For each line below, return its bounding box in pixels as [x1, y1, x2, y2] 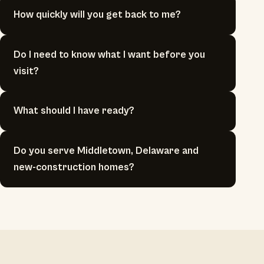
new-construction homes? [14, 161, 135, 174]
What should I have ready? [14, 105, 135, 117]
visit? [14, 65, 39, 77]
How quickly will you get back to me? [14, 8, 181, 21]
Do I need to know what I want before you [14, 48, 206, 61]
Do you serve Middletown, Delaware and [14, 145, 199, 157]
